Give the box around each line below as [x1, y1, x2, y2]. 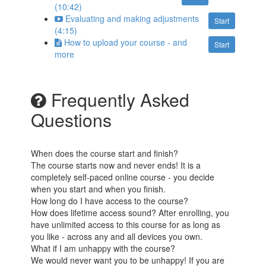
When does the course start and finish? [31, 147, 179, 160]
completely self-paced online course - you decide [31, 171, 215, 183]
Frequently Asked [46, 87, 190, 113]
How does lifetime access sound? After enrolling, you [31, 207, 230, 219]
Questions [31, 107, 112, 133]
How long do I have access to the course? [31, 195, 189, 207]
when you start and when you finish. [31, 183, 166, 195]
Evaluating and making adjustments [65, 12, 199, 25]
